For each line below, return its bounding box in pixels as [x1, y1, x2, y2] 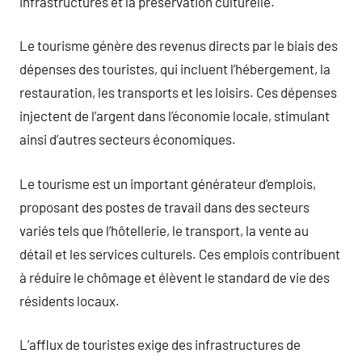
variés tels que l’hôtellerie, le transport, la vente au [19, 221, 309, 238]
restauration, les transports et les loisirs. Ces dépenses [19, 84, 337, 100]
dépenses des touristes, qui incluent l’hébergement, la [19, 61, 330, 77]
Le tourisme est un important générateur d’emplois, [19, 175, 316, 192]
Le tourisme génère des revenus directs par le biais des [19, 37, 338, 53]
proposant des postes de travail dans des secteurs [19, 198, 309, 215]
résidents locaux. [19, 292, 120, 309]
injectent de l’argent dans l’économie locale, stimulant [19, 107, 330, 124]
